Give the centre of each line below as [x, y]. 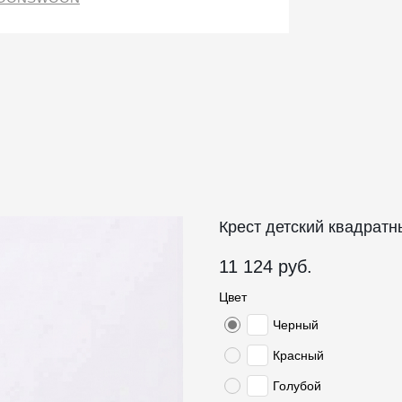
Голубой [297, 386]
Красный [298, 356]
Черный [296, 325]
